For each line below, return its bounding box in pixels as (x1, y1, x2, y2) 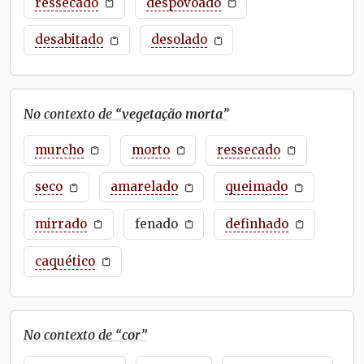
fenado (134, 216, 178, 232)
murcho (34, 141, 84, 158)
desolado (150, 32, 207, 48)
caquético (34, 253, 95, 269)
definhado (225, 216, 289, 232)
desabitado (34, 32, 103, 48)
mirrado (34, 216, 87, 232)
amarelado (110, 179, 178, 195)
